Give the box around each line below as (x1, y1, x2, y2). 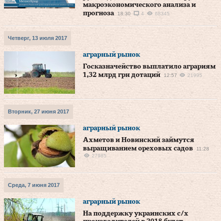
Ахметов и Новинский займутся (83, 137, 194, 144)
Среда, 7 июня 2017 (8, 182, 60, 188)
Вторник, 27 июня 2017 (8, 109, 69, 114)
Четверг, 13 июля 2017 (8, 35, 67, 41)
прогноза (83, 10, 114, 17)
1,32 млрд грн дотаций (83, 72, 160, 78)
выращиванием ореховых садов (83, 145, 193, 152)
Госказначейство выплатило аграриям (83, 63, 216, 70)
